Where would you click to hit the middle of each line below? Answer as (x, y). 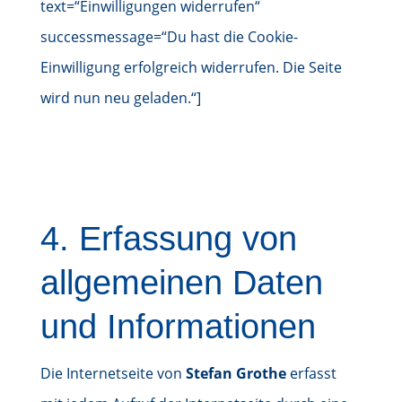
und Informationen (178, 327)
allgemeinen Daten (181, 283)
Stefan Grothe (236, 373)
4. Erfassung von (168, 239)
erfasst (311, 373)
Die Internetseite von (113, 373)
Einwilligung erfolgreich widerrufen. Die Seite (191, 67)
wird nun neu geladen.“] (120, 98)
